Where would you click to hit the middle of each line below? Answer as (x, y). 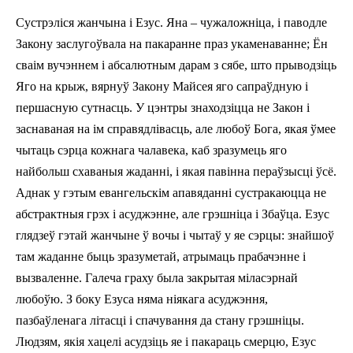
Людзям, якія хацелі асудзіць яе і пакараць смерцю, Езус (166, 341)
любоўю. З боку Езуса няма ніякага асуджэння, (142, 299)
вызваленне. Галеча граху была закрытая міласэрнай (157, 277)
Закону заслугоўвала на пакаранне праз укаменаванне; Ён (172, 43)
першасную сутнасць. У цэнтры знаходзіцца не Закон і (163, 107)
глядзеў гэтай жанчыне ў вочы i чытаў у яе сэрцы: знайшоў (175, 235)
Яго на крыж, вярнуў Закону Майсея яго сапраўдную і (162, 86)
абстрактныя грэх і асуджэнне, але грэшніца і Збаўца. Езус (173, 214)
